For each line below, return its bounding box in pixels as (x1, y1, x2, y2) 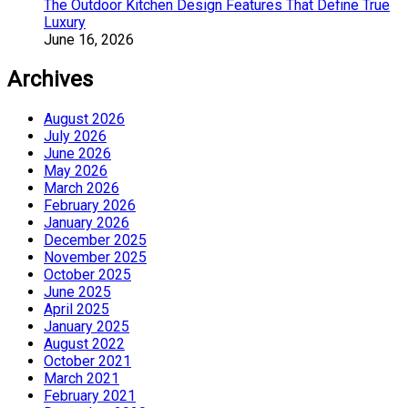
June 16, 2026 (44, 30, 134, 48)
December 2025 (44, 230, 147, 249)
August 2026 (44, 109, 125, 127)
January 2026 (44, 213, 129, 231)
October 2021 (44, 352, 131, 370)
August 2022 (44, 334, 125, 352)
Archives (7, 66, 93, 92)
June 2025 (44, 282, 111, 301)
